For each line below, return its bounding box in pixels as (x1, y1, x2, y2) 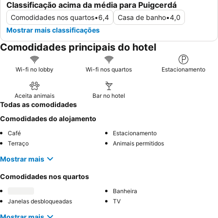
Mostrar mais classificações (6, 26, 100, 35)
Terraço (8, 140, 29, 147)
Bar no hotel (92, 92, 126, 100)
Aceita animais (14, 92, 54, 100)
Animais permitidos (113, 140, 164, 147)
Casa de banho (118, 13, 166, 22)
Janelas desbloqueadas (8, 198, 72, 205)
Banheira (113, 187, 137, 195)
